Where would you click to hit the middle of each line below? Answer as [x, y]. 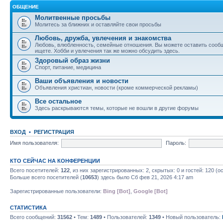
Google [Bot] [151, 191]
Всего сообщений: [34, 217]
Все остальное [58, 101]
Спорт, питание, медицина [68, 67]
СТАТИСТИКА [28, 208]
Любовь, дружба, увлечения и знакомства [103, 38]
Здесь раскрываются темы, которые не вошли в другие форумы [117, 108]
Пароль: [176, 143]
